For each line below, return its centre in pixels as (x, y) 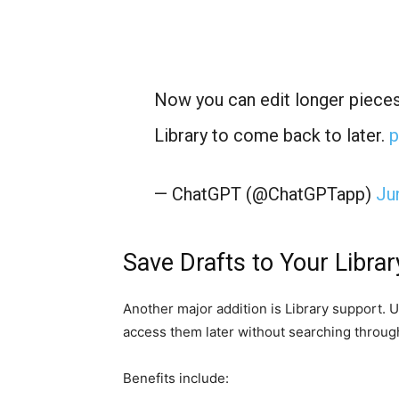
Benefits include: (176, 378)
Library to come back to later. (271, 135)
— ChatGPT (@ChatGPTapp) (265, 194)
